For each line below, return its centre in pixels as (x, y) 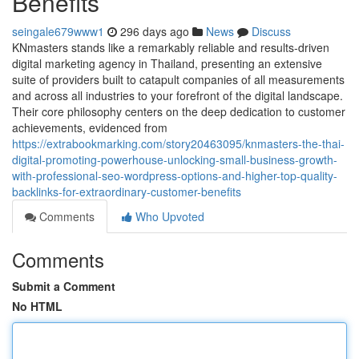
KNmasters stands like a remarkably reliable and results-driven (171, 47)
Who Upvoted (168, 216)
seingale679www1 (58, 31)
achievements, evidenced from (90, 127)
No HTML (37, 306)
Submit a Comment (64, 286)
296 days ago (155, 31)
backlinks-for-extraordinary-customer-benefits (127, 192)
